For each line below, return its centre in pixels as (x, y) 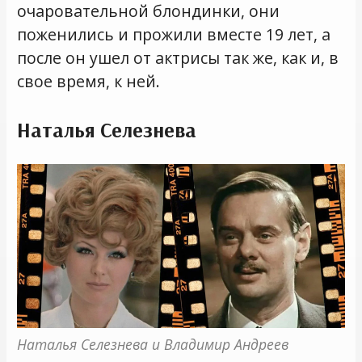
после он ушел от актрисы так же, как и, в (178, 58)
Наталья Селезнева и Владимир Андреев (153, 344)
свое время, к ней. (89, 82)
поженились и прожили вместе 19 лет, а (174, 35)
